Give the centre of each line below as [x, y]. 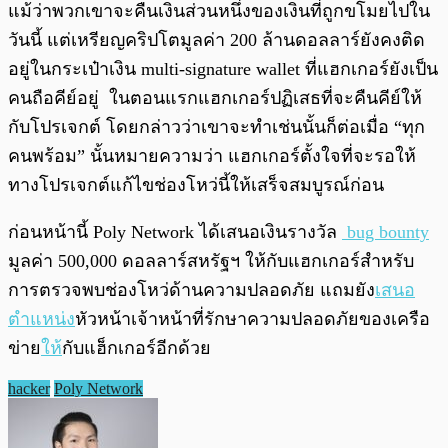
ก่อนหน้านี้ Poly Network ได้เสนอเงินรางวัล [175, 232]
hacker [29, 389]
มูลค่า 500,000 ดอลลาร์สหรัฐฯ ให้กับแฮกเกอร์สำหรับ [211, 261]
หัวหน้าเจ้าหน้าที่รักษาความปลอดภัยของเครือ [252, 319]
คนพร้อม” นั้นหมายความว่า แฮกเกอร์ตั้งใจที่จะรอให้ [212, 156]
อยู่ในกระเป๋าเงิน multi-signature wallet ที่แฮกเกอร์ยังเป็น [223, 69]
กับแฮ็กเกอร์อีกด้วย [136, 348]
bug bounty [385, 232]
